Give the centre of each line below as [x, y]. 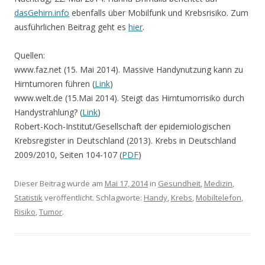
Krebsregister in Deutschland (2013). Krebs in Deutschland [125, 140]
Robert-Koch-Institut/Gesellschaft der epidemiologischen [122, 126]
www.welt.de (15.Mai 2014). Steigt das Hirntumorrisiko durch [129, 98]
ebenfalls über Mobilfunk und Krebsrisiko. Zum [159, 12]
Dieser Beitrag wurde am [59, 183]
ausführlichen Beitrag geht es [71, 27]
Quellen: [30, 55]
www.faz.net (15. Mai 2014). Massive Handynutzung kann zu [129, 69]
